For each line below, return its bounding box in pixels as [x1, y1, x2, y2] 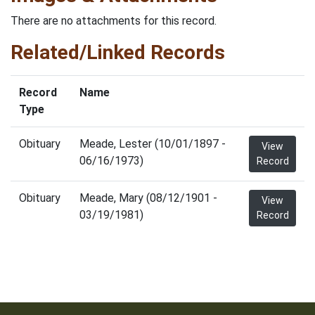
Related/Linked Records [11, 41, 225, 64]
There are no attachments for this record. [11, 14, 217, 27]
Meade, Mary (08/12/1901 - [79, 191, 217, 205]
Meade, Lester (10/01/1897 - [79, 137, 226, 150]
